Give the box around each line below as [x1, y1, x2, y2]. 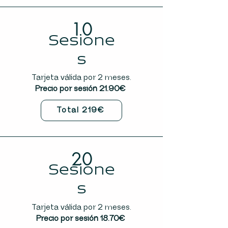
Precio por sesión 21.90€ [35, 84, 128, 94]
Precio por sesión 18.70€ [36, 214, 127, 223]
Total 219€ [56, 105, 105, 115]
